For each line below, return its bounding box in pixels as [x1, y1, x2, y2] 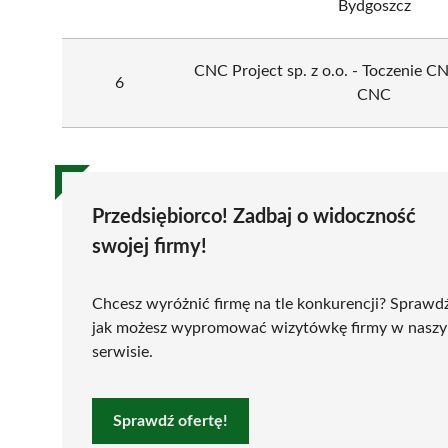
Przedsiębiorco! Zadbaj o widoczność [92, 206, 416, 227]
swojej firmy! [92, 236, 207, 257]
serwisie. [92, 343, 153, 360]
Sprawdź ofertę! [113, 412, 228, 429]
